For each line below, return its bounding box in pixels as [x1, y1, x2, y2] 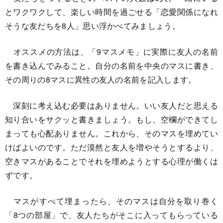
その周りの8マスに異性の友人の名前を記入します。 [5, 73, 197, 85]
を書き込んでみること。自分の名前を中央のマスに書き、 [5, 59, 218, 71]
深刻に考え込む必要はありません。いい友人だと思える [5, 99, 218, 111]
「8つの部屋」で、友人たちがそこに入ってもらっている [5, 209, 218, 221]
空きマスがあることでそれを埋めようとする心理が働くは [5, 155, 218, 167]
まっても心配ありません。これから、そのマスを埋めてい [5, 127, 218, 139]
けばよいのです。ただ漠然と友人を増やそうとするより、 [5, 141, 218, 153]
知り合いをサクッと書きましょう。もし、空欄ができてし [5, 113, 218, 125]
